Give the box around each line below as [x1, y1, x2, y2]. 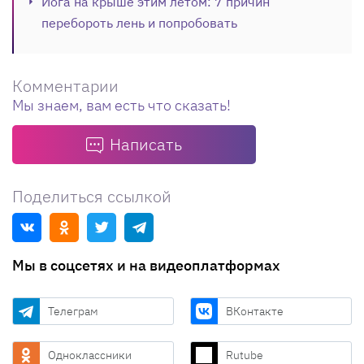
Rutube [226, 347, 263, 362]
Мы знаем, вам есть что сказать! [12, 95, 231, 115]
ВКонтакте [226, 303, 284, 318]
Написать [110, 132, 182, 155]
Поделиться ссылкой [12, 184, 171, 207]
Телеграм [48, 303, 98, 318]
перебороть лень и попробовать [41, 14, 237, 31]
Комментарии [12, 74, 119, 97]
